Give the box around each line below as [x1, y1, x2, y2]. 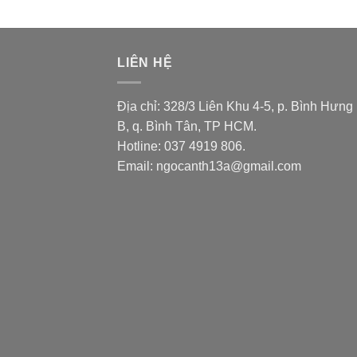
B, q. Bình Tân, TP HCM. [117, 119, 257, 133]
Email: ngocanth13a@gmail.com [117, 159, 301, 173]
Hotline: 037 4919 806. [117, 139, 245, 153]
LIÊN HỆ [117, 56, 173, 70]
